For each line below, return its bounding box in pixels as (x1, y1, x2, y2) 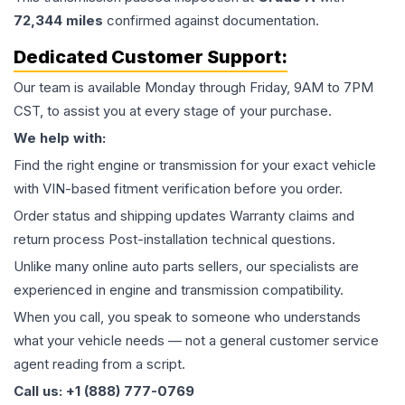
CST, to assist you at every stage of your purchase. (14, 102, 332, 120)
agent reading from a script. (14, 355, 185, 373)
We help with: (14, 129, 106, 147)
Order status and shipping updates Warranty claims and (14, 207, 354, 225)
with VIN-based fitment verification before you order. (14, 180, 343, 198)
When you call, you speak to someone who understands (14, 308, 361, 326)
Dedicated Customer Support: (14, 46, 287, 69)
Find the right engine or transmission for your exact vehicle (14, 156, 376, 174)
